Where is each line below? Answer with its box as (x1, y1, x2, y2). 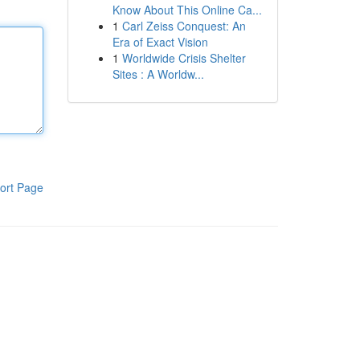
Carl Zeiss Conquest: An (121, 18, 246, 34)
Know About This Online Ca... (112, 2, 262, 18)
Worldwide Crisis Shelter (121, 50, 246, 66)
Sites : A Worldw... (112, 66, 204, 82)
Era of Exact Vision (112, 34, 208, 50)
